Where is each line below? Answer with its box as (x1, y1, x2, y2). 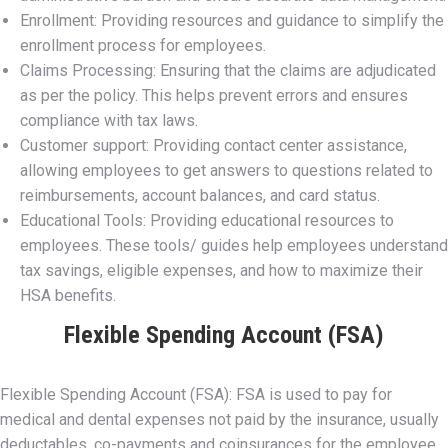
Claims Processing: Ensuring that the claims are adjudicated (20, 61, 436, 80)
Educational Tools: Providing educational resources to (20, 211, 394, 230)
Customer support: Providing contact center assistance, (20, 136, 407, 155)
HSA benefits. (20, 286, 116, 305)
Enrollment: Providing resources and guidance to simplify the (20, 11, 444, 30)
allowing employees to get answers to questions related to (20, 161, 433, 180)
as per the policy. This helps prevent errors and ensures (20, 86, 408, 105)
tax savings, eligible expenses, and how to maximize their (20, 261, 423, 280)
